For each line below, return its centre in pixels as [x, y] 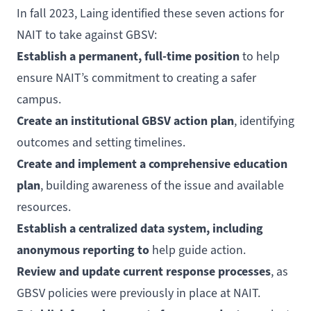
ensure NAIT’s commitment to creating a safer [136, 77]
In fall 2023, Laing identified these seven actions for [150, 13]
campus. [39, 99]
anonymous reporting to [84, 250]
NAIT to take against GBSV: [87, 34]
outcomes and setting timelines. [101, 142]
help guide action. [199, 250]
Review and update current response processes [144, 271]
